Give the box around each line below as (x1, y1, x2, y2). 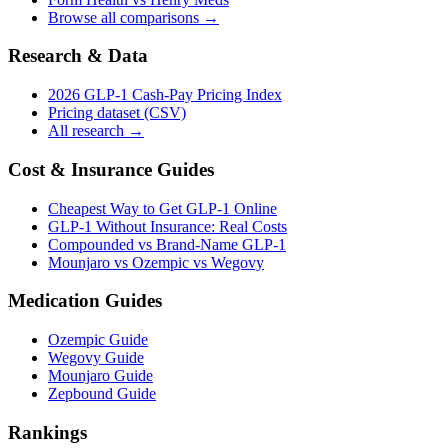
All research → (48, 122, 144, 140)
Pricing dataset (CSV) (48, 104, 186, 122)
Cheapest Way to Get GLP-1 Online (48, 199, 277, 217)
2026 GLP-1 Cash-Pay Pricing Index (48, 86, 282, 104)
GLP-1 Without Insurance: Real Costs (48, 217, 287, 235)
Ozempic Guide (48, 331, 148, 348)
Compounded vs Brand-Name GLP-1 (48, 235, 286, 253)
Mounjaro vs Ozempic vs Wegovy (48, 253, 264, 271)
